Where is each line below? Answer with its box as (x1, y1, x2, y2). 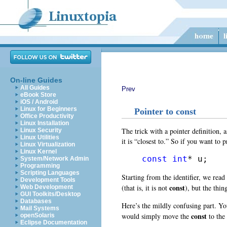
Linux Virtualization (20, 141, 75, 148)
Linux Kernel (20, 148, 57, 155)
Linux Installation (20, 120, 69, 127)
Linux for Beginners (20, 105, 77, 112)
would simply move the (122, 211, 191, 221)
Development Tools (20, 176, 75, 183)
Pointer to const (134, 106, 196, 117)
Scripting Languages (20, 169, 80, 176)
